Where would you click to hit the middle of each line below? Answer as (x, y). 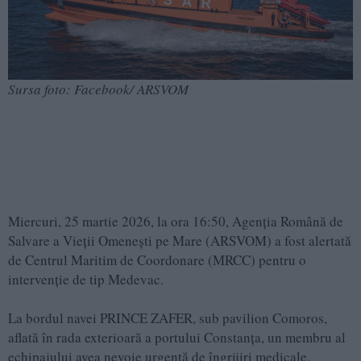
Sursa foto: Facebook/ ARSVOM (98, 89)
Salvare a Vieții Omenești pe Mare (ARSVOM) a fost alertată (180, 240)
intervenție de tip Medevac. (86, 279)
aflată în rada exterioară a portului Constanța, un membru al (177, 337)
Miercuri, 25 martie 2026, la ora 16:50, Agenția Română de (176, 221)
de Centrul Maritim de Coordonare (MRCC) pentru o (157, 259)
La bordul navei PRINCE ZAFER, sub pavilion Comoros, (168, 317)
